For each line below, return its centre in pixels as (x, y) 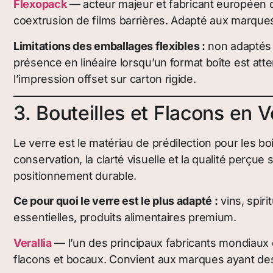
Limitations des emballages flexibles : (109, 46)
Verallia (33, 243)
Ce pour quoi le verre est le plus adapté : (116, 201)
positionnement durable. (75, 176)
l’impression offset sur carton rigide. (105, 79)
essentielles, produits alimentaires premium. (125, 218)
